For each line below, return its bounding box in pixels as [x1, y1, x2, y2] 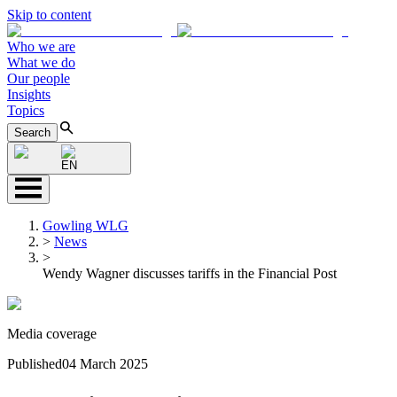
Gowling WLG [43, 218, 128, 233]
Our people [7, 71, 70, 86]
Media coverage [7, 326, 97, 341]
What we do [7, 55, 75, 70]
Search [14, 126, 51, 139]
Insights [7, 87, 51, 102]
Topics [7, 103, 44, 118]
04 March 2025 [62, 356, 148, 371]
